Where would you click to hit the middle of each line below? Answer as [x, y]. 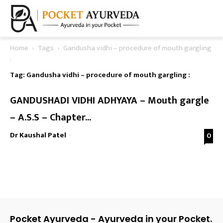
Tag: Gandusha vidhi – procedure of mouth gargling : [100, 75]
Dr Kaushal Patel [38, 135]
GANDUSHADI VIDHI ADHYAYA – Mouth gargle [110, 101]
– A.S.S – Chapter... [51, 117]
